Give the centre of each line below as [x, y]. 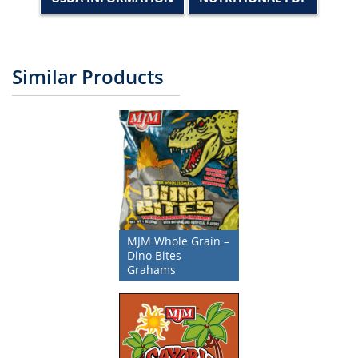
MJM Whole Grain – [178, 241]
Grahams [151, 270]
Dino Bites [154, 256]
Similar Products [88, 77]
